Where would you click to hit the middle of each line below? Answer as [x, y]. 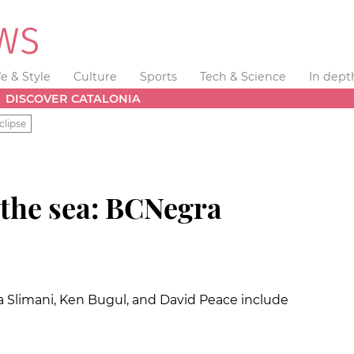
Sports [158, 77]
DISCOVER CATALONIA [73, 98]
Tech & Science [243, 77]
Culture [96, 77]
